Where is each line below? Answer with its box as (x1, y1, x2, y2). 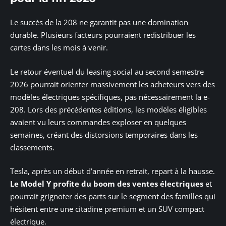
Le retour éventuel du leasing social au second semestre (10, 66, 204, 77)
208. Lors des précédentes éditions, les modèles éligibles (10, 104, 207, 115)
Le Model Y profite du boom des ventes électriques (10, 179, 203, 189)
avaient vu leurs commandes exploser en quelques (10, 117, 186, 127)
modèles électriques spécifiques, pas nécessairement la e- (10, 91, 210, 102)
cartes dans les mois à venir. (10, 42, 108, 53)
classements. (10, 142, 54, 152)
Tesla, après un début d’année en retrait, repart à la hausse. (10, 166, 215, 177)
